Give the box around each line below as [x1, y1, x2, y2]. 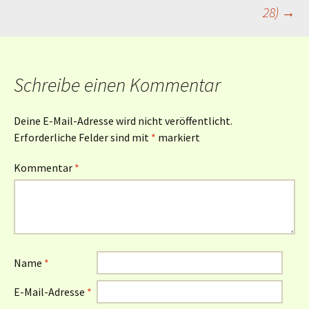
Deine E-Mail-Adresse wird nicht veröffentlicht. [14, 114, 232, 128]
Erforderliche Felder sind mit [14, 130, 151, 144]
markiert [156, 130, 200, 144]
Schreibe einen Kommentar [14, 72, 221, 97]
